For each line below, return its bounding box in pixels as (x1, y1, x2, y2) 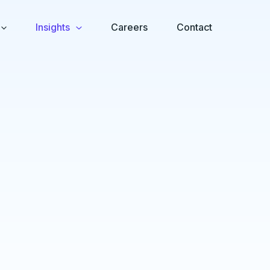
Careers (111, 21, 148, 33)
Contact (177, 21, 212, 33)
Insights (36, 21, 71, 33)
